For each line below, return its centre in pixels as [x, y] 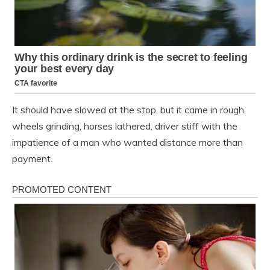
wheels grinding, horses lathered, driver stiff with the [125, 126]
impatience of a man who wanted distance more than [127, 143]
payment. [32, 159]
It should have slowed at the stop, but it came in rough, [129, 110]
